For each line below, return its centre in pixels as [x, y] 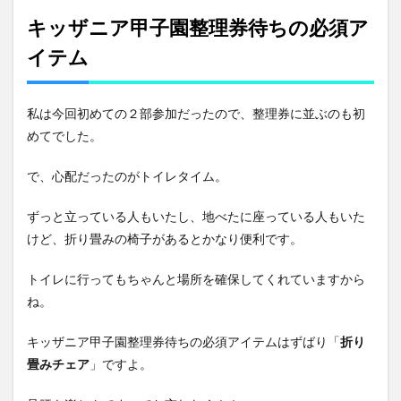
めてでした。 [64, 136]
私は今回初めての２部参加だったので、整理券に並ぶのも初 [196, 114]
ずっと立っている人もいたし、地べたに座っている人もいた [196, 217]
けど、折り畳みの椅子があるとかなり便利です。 [165, 239]
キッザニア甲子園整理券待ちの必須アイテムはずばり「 [183, 342]
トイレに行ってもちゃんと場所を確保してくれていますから [196, 279]
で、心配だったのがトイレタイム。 [127, 176]
